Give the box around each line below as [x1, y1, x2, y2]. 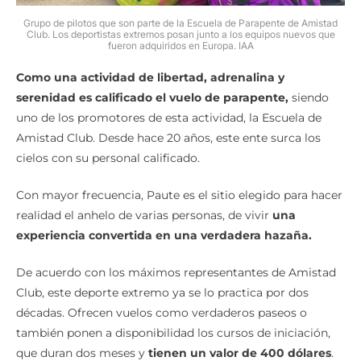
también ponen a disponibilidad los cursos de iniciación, [16, 326, 330, 341]
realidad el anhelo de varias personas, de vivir [16, 208, 272, 223]
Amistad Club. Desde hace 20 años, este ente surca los [16, 131, 321, 146]
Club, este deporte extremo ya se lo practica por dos [16, 285, 309, 301]
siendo [288, 90, 329, 106]
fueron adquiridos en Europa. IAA [107, 39, 254, 52]
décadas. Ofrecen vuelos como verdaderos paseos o [16, 305, 307, 321]
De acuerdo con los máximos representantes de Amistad [16, 265, 336, 280]
